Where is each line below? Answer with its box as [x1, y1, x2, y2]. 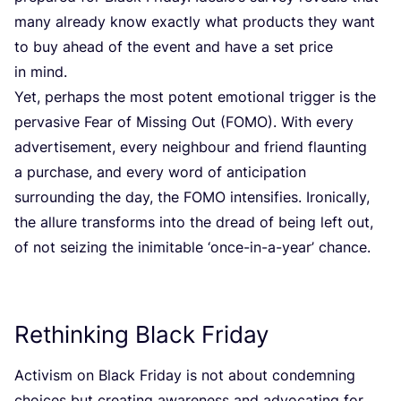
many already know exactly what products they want [14, 13, 375, 31]
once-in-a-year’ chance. [210, 238, 371, 257]
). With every [268, 113, 354, 132]
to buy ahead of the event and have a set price [14, 38, 333, 56]
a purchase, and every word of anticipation [14, 163, 306, 182]
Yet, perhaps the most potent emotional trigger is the [14, 88, 376, 107]
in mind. [14, 63, 67, 81]
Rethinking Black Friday [14, 320, 269, 349]
